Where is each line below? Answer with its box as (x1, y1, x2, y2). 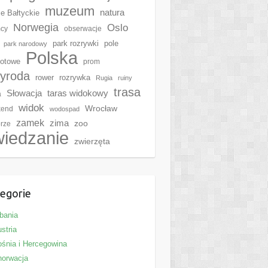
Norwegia (13, 22, 59, 33)
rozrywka (59, 73, 90, 82)
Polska (25, 48, 78, 68)
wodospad (49, 105, 80, 112)
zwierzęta (74, 136, 110, 146)
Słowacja (6, 88, 42, 98)
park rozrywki (52, 39, 99, 48)
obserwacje (63, 25, 102, 33)
